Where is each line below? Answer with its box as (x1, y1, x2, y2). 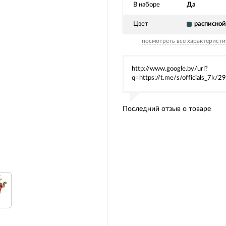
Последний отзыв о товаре (123, 105, 211, 112)
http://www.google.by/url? (132, 65, 208, 72)
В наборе (133, 1, 160, 8)
